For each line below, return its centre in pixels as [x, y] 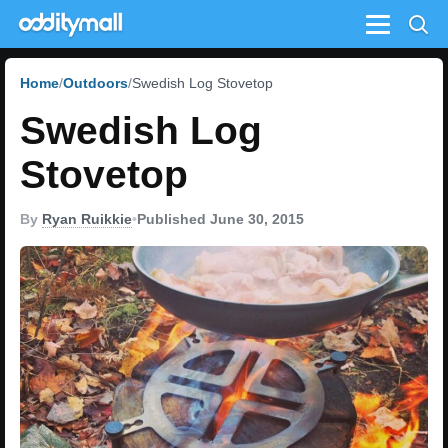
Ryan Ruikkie [87, 219]
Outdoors [95, 83]
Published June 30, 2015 [220, 219]
